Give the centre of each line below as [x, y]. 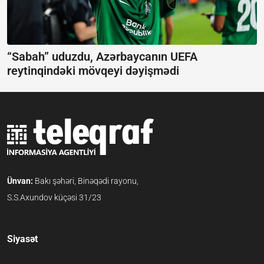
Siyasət [22, 239]
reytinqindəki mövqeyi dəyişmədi [93, 70]
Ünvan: [21, 181]
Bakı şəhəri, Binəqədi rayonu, [87, 181]
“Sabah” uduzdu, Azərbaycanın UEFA [102, 56]
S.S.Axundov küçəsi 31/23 [54, 198]
